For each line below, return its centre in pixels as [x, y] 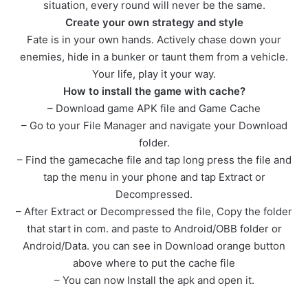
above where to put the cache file [154, 263]
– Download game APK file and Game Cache [154, 108]
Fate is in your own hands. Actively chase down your [154, 39]
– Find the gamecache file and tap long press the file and [154, 159]
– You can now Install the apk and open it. [154, 280]
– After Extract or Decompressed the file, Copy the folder [154, 211]
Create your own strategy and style [154, 22]
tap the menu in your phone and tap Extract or [154, 177]
